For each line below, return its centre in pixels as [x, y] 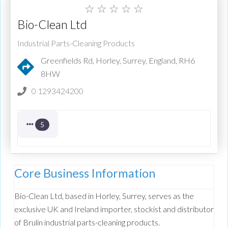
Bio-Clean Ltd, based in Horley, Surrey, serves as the [104, 196]
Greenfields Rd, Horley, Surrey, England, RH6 [118, 60]
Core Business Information [85, 173]
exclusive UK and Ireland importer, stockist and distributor [114, 209]
